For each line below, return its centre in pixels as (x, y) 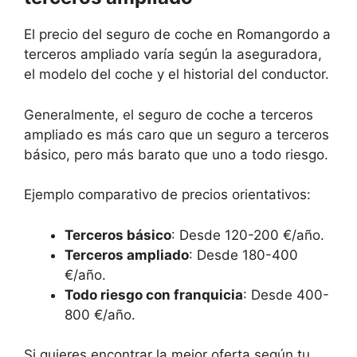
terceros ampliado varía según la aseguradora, (173, 55)
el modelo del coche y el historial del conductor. (177, 75)
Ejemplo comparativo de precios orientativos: (167, 195)
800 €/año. (100, 314)
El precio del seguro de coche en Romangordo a (177, 35)
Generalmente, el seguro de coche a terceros (169, 114)
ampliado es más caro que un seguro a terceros (177, 134)
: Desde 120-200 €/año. (248, 235)
